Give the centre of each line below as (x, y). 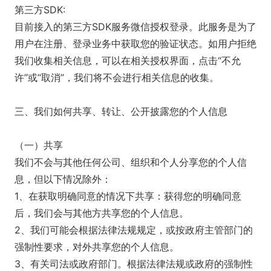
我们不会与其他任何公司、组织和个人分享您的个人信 (131, 162)
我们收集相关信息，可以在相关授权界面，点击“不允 (128, 60)
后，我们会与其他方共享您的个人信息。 (102, 213)
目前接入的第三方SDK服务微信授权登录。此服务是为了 (135, 27)
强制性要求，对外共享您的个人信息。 (97, 247)
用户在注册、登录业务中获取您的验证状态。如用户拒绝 (135, 44)
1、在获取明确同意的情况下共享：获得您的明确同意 (128, 196)
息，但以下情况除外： (63, 179)
